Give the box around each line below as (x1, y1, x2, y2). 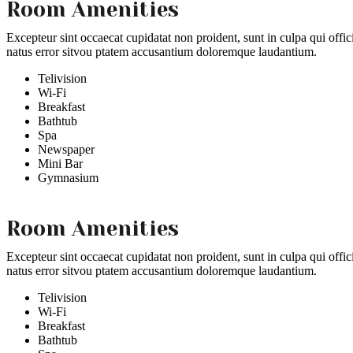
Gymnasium (38, 170, 98, 184)
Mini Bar (38, 156, 83, 170)
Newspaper (38, 142, 95, 156)
